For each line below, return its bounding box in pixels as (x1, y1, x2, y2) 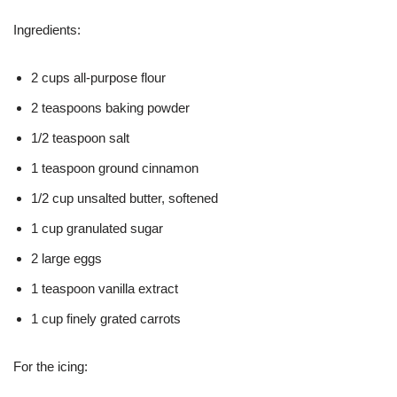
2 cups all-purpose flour (31, 69, 166, 85)
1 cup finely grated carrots (31, 310, 181, 326)
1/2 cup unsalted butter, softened (31, 190, 218, 206)
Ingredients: (13, 21, 81, 37)
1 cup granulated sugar (31, 220, 163, 236)
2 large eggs (31, 250, 102, 266)
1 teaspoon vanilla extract (31, 280, 178, 296)
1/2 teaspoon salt (31, 129, 129, 145)
